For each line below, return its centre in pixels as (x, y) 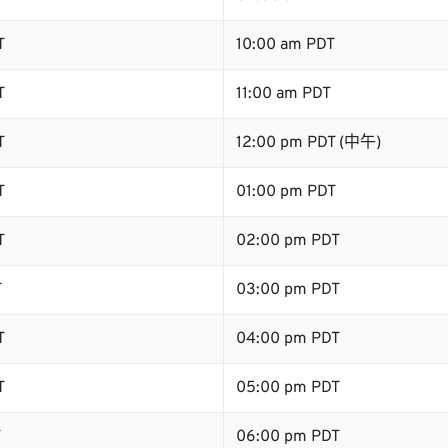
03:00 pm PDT (288, 290)
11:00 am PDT (283, 94)
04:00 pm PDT (288, 339)
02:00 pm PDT (288, 241)
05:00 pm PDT (288, 388)
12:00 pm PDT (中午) (308, 143)
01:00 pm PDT (286, 192)
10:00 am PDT (285, 45)
